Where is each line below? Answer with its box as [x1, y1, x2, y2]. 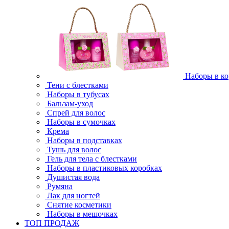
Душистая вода [47, 173, 100, 181]
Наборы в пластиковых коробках [47, 164, 162, 172]
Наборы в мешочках [47, 210, 118, 218]
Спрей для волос [47, 108, 105, 117]
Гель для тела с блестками [47, 154, 137, 163]
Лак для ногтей [47, 191, 100, 200]
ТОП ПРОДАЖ [25, 219, 79, 227]
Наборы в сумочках [47, 118, 116, 126]
